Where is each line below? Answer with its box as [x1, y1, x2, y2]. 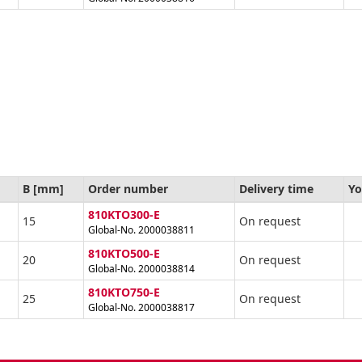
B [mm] [23, 181, 64, 197]
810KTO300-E [88, 207, 160, 223]
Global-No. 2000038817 [88, 301, 195, 315]
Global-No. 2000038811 [88, 223, 195, 238]
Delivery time [239, 181, 314, 197]
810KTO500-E [88, 246, 160, 262]
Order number [88, 181, 168, 197]
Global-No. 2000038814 [88, 262, 195, 276]
